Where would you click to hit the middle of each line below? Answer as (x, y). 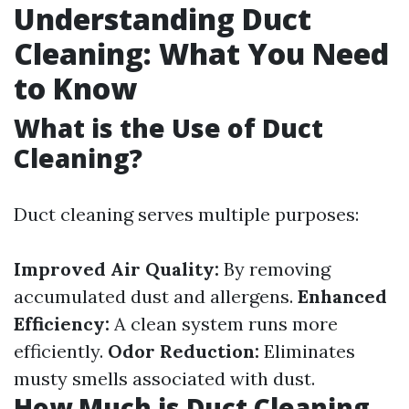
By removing (275, 269)
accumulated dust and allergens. (156, 296)
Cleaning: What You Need (201, 53)
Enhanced (342, 296)
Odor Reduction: (184, 351)
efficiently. (61, 351)
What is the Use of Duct (168, 128)
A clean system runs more (224, 324)
